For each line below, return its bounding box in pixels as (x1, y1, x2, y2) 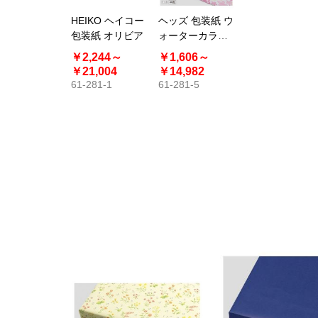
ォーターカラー (158, 29, 228, 41)
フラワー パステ (158, 44, 231, 56)
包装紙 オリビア (71, 29, 143, 41)
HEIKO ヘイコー (71, 14, 144, 26)
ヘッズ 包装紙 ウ (158, 14, 234, 26)
